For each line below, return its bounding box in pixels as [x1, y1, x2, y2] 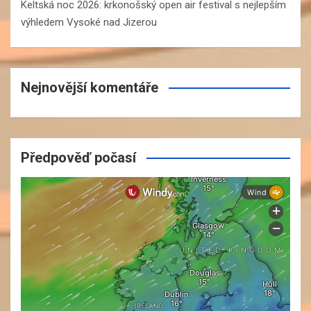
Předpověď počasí [21, 149, 136, 166]
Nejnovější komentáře [21, 78, 158, 96]
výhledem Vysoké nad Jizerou [21, 15, 157, 28]
